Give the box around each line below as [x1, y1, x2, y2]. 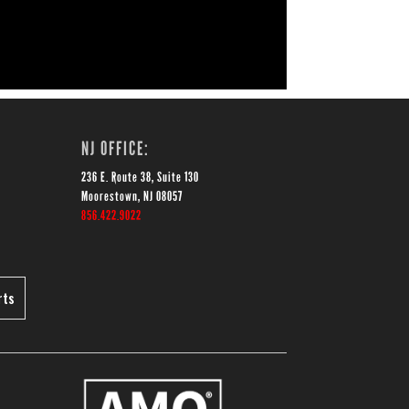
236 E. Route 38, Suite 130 [81, 169, 200, 186]
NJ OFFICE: [81, 137, 151, 162]
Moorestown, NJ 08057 [81, 188, 184, 205]
